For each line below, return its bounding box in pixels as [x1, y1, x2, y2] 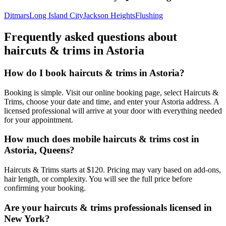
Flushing [135, 11, 163, 20]
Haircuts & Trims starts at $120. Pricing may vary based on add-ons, [4, 165, 221, 175]
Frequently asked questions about [4, 30, 177, 44]
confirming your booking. [4, 184, 86, 193]
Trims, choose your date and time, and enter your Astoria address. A [4, 97, 219, 106]
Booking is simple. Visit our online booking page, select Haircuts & [4, 88, 218, 97]
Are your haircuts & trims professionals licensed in [4, 202, 212, 213]
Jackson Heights [83, 11, 135, 20]
